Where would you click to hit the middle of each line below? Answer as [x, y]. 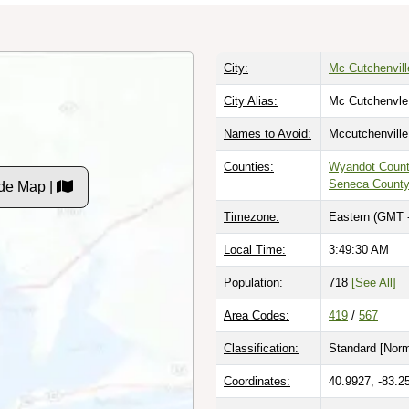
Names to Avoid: [267, 133]
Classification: [261, 348]
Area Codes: [257, 315]
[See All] [374, 282]
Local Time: [255, 249]
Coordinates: [257, 381]
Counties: [249, 166]
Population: [253, 282]
